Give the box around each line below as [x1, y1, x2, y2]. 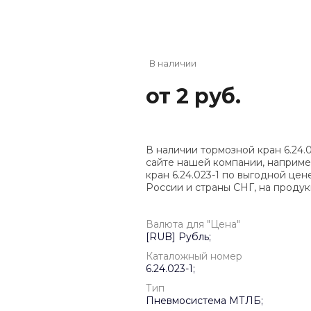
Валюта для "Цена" [146, 218, 240, 231]
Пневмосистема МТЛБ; [146, 294, 263, 308]
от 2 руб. [146, 83, 241, 110]
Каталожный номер [146, 250, 242, 263]
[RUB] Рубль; [146, 230, 211, 244]
